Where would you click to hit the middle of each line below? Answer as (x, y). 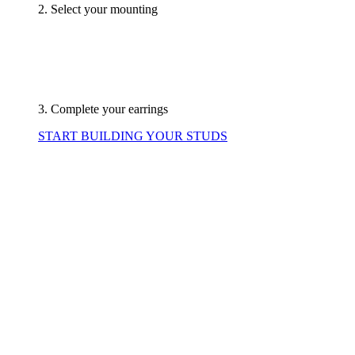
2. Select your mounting (98, 10)
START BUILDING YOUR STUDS (133, 136)
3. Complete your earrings (103, 109)
